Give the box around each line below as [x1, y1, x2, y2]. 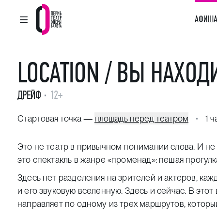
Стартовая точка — [17, 113, 94, 124]
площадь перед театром [94, 113, 188, 124]
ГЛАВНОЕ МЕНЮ [23, 17, 86, 31]
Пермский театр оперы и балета [35, 33, 210, 53]
